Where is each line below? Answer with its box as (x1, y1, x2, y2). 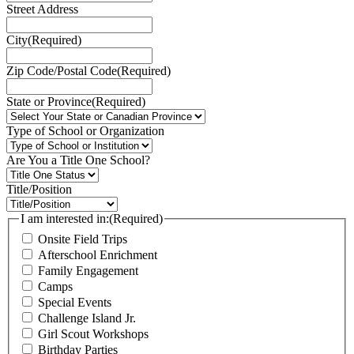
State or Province (6, 95, 92, 109)
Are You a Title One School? (6, 153, 150, 168)
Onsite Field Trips (38, 232, 127, 246)
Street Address (6, 2, 78, 17)
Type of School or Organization (6, 124, 164, 138)
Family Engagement (38, 263, 138, 277)
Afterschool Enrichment (38, 247, 157, 262)
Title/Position (6, 183, 72, 197)
